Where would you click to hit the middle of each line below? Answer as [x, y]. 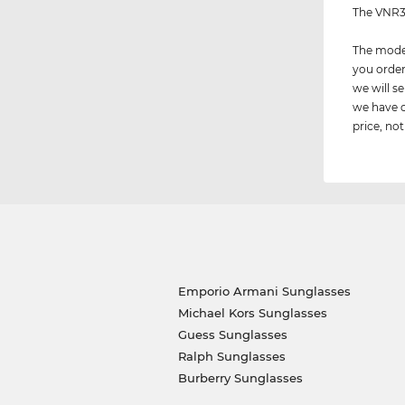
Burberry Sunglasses [240, 377]
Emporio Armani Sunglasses [264, 291]
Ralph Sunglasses [231, 356]
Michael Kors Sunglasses [252, 312]
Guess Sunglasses [232, 334]
